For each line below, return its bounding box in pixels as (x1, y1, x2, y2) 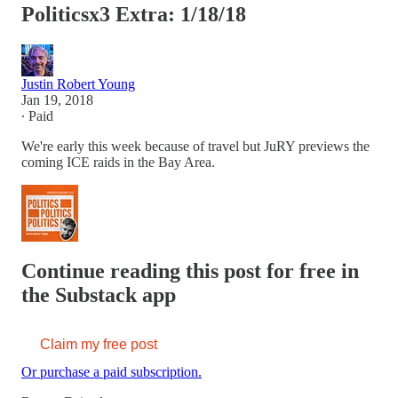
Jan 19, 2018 (21, 92, 93, 107)
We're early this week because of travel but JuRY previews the (21, 138, 370, 154)
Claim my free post (40, 336, 157, 352)
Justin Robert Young (21, 76, 135, 92)
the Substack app (21, 283, 176, 306)
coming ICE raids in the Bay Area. (21, 154, 215, 170)
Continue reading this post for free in (21, 259, 359, 283)
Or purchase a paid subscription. (21, 363, 202, 379)
